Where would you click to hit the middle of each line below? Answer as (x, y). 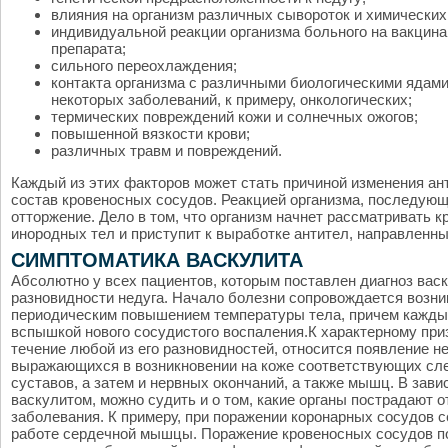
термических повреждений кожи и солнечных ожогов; (234, 116)
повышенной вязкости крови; (150, 133)
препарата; (88, 48)
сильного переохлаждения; (144, 65)
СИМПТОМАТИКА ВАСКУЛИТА (157, 260)
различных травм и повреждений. (166, 150)
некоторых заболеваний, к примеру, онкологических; (231, 99)
